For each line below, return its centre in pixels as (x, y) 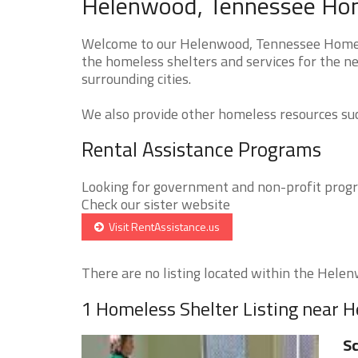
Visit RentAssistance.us (162, 226)
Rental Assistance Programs (201, 149)
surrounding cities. (136, 78)
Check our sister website (156, 204)
